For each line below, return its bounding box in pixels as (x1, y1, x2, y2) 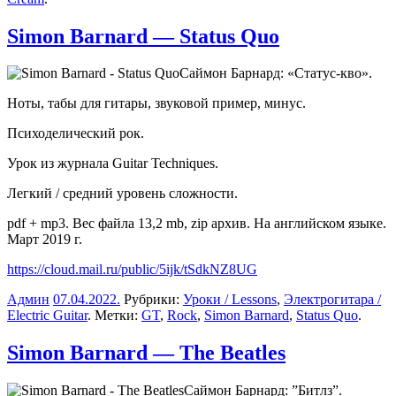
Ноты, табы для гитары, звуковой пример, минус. (7, 95, 306, 111)
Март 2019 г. (7, 232, 82, 247)
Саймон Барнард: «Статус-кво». (179, 65, 372, 81)
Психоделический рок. (7, 126, 144, 141)
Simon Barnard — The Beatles (7, 341, 286, 365)
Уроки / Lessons (183, 292, 277, 308)
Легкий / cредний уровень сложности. (7, 186, 238, 202)
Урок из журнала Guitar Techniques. (7, 156, 218, 171)
